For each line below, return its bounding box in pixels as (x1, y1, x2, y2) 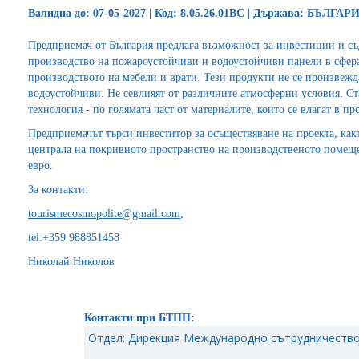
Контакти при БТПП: (83, 312, 195, 324)
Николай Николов (28, 256, 115, 268)
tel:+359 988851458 (28, 232, 119, 244)
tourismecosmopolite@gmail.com (28, 208, 180, 220)
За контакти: (28, 184, 88, 196)
